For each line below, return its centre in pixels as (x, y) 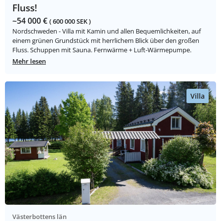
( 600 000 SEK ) (70, 21)
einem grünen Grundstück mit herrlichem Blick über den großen (106, 41)
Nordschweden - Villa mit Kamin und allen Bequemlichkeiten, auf (107, 31)
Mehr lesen (29, 61)
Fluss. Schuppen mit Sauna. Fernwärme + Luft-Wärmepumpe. (102, 50)
